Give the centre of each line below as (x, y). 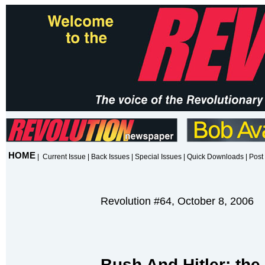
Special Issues (158, 157)
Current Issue (64, 157)
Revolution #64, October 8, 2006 (177, 201)
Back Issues (110, 157)
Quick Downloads (215, 157)
